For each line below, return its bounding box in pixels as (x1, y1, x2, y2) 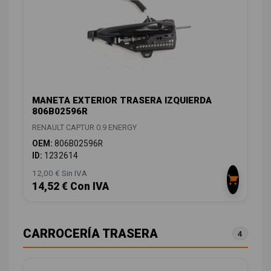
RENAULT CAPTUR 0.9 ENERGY (32, 123, 137, 132)
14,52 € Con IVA (32, 180, 109, 193)
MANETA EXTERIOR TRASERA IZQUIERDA (32, 95, 212, 106)
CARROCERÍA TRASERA (23, 226, 158, 241)
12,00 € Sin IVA (32, 168, 87, 178)
